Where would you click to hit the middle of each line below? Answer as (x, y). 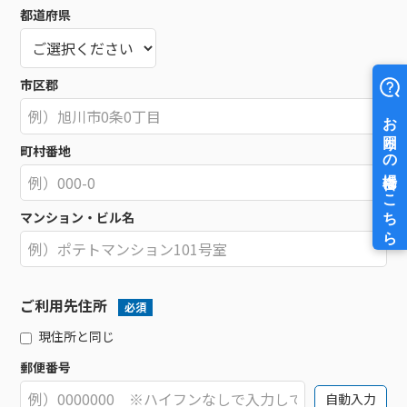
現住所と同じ (76, 337)
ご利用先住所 (64, 306)
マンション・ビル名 (77, 218)
